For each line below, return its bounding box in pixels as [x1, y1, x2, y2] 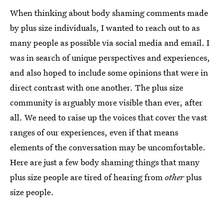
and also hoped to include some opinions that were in [10, 67, 208, 78]
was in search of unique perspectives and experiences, [10, 52, 210, 63]
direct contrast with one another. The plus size [10, 82, 183, 93]
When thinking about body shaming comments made [10, 7, 208, 18]
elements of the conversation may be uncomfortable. [10, 141, 206, 153]
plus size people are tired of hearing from [10, 171, 165, 183]
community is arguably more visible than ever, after [10, 97, 203, 108]
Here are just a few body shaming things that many [10, 156, 200, 168]
